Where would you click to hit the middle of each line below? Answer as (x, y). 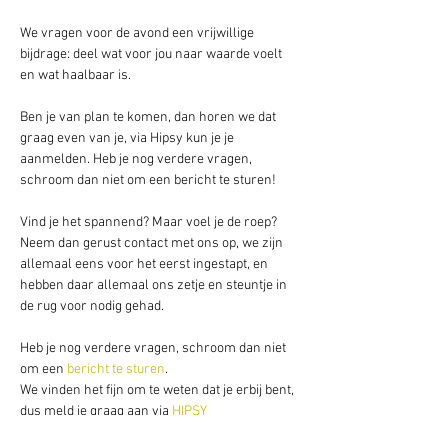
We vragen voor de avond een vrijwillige (138, 33)
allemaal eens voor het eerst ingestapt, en (145, 264)
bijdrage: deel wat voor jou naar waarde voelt (152, 54)
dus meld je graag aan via (94, 411)
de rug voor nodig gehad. (93, 306)
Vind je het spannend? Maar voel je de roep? (150, 222)
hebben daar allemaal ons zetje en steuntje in (155, 285)
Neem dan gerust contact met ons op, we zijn (153, 243)
